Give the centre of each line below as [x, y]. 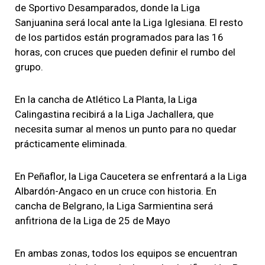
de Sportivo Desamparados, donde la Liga [107, 7]
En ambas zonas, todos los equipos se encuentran [126, 253]
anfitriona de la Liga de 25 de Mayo [93, 220]
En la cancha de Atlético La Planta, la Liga [106, 99]
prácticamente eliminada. [71, 143]
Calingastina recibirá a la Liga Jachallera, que [114, 114]
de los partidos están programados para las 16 [119, 37]
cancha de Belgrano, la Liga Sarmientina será [114, 206]
